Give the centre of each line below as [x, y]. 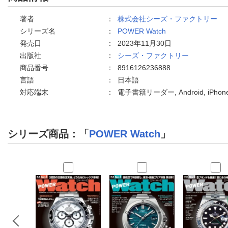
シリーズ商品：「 [48, 134]
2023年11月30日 [145, 43]
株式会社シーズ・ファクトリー [167, 19]
